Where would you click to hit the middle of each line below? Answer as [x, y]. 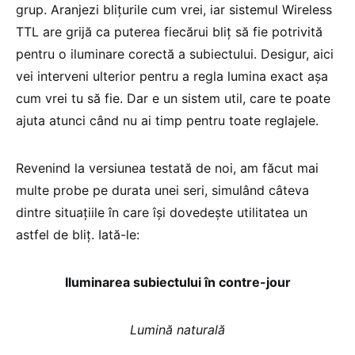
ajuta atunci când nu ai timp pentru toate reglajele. [167, 120]
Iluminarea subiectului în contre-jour [177, 282]
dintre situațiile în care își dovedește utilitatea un [162, 212]
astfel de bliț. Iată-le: [78, 235]
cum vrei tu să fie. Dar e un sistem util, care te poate [173, 98]
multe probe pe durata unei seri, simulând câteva [162, 190]
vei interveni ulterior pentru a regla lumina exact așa [172, 76]
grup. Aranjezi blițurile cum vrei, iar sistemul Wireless [174, 10]
